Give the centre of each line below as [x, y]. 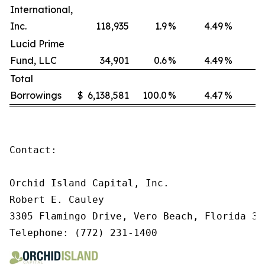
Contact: [33, 150]
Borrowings [36, 95]
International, [41, 9]
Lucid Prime [37, 44]
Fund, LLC [33, 60]
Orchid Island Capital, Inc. [89, 183]
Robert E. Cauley [57, 200]
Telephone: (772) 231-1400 [83, 233]
